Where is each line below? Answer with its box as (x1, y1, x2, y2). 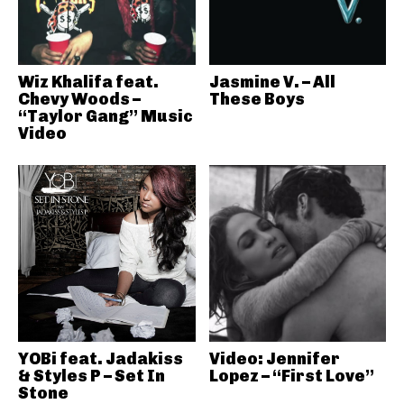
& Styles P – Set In (18, 366, 165, 386)
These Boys (208, 88, 305, 109)
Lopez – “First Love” (208, 366, 374, 386)
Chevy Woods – (18, 88, 141, 109)
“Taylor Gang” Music (18, 106, 193, 126)
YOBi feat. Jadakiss (18, 349, 183, 369)
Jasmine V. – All (208, 71, 335, 92)
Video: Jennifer (208, 349, 340, 369)
